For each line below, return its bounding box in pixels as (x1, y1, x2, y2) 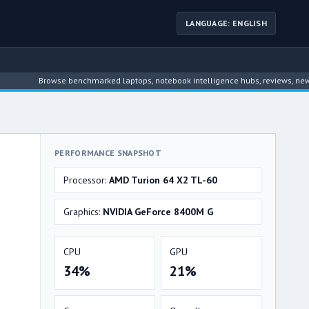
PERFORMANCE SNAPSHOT (54, 148, 161, 158)
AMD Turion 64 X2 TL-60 (109, 174, 217, 186)
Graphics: (63, 206, 103, 218)
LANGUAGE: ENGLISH (185, 18, 267, 28)
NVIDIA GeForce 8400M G (103, 206, 213, 218)
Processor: (63, 174, 109, 186)
